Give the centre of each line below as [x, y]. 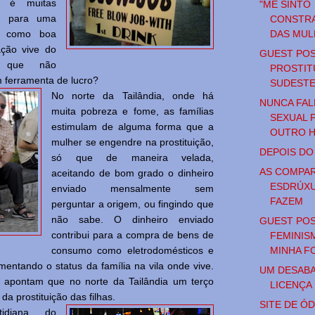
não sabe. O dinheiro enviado [133, 220]
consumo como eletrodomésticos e [133, 251]
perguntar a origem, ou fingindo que [133, 204]
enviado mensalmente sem [133, 189]
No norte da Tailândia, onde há [133, 96]
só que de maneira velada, [133, 158]
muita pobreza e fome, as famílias [133, 111]
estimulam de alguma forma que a [133, 127]
